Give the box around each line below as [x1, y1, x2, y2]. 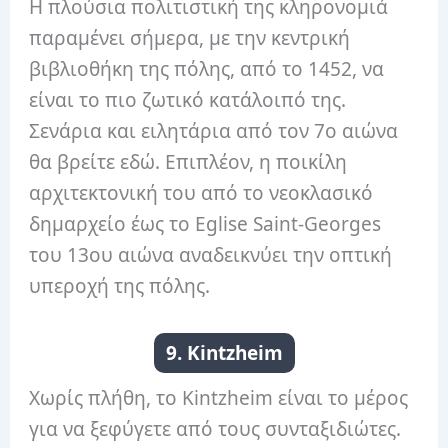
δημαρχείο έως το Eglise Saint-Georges [29, 211, 382, 238]
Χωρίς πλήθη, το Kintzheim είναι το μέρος [29, 384, 409, 411]
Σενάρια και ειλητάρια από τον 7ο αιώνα [29, 118, 399, 145]
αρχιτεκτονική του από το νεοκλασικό [29, 180, 374, 207]
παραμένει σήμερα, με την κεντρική [29, 25, 351, 52]
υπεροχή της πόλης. [29, 273, 211, 300]
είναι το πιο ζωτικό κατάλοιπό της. [29, 87, 347, 114]
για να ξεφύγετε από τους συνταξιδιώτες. [29, 415, 402, 442]
